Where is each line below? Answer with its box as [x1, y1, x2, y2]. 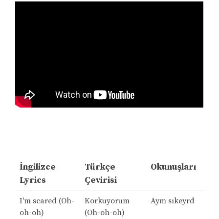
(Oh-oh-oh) [84, 208, 125, 218]
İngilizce [19, 161, 56, 173]
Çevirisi [84, 175, 117, 186]
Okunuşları [150, 161, 196, 173]
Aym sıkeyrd [150, 196, 195, 206]
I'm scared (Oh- [19, 196, 74, 206]
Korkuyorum [84, 196, 130, 206]
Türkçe [84, 161, 115, 173]
